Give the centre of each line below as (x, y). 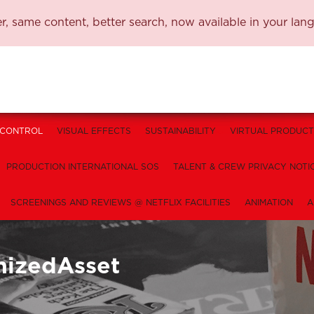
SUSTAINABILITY (180, 131)
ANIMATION (269, 203)
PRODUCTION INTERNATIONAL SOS (82, 167)
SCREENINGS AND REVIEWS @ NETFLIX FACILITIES (121, 203)
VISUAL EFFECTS (94, 131)
